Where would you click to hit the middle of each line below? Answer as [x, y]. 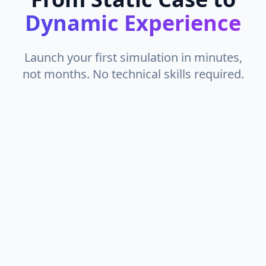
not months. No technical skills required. [133, 74]
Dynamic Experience [133, 23]
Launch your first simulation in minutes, [133, 57]
